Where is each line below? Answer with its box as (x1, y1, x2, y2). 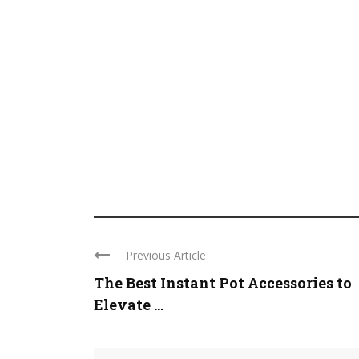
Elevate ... (94, 295, 163, 315)
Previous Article (126, 248, 206, 264)
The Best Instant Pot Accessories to (94, 273, 352, 293)
